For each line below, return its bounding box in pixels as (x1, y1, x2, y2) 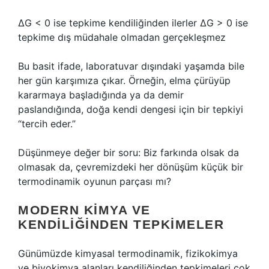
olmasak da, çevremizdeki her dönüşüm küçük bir (18, 161, 243, 173)
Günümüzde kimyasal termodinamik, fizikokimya (18, 247, 238, 259)
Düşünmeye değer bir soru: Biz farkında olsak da (18, 147, 239, 159)
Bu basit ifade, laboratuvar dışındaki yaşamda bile (18, 60, 244, 72)
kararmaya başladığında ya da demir (18, 89, 184, 101)
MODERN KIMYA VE (18, 203, 151, 217)
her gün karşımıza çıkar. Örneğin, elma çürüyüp (18, 74, 231, 86)
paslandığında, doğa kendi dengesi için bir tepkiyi (18, 103, 243, 115)
